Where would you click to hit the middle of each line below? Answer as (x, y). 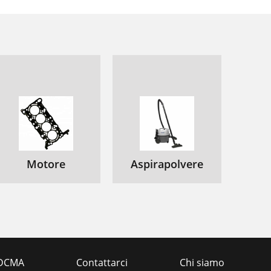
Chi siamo (202, 263)
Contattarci (102, 263)
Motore (46, 164)
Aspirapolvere (167, 164)
